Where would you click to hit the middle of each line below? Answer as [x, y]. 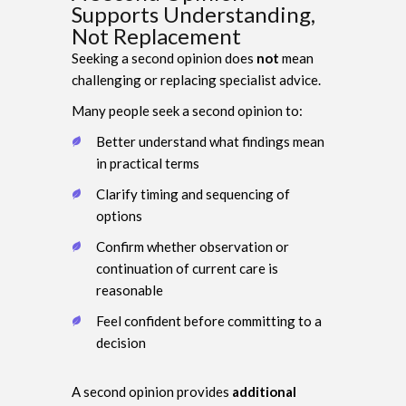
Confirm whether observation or [193, 246]
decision [121, 342]
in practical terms [148, 163]
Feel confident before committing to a [209, 320]
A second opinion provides [152, 391]
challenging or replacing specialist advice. [196, 79]
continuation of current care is [187, 268]
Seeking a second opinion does [164, 58]
